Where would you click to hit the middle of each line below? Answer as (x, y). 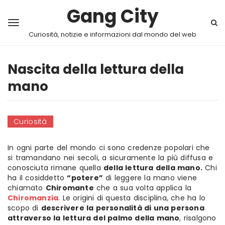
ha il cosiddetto (37, 178)
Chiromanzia (33, 198)
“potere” (85, 178)
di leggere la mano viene (150, 178)
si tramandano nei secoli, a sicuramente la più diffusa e (110, 158)
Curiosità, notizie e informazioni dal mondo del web (113, 34)
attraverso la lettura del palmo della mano (94, 218)
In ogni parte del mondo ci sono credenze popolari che (109, 148)
